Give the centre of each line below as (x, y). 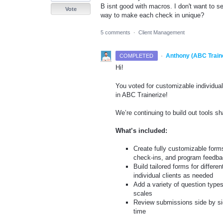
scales (143, 194)
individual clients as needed (173, 176)
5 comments (115, 33)
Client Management (162, 33)
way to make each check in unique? (152, 15)
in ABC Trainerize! (142, 95)
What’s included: (141, 130)
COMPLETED (137, 56)
